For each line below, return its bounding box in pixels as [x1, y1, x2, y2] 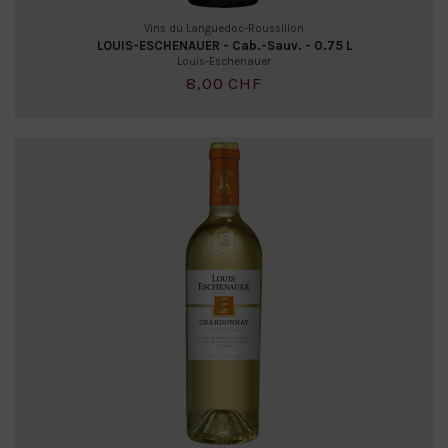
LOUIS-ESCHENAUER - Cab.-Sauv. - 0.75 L [96, 37, 352, 53]
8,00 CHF [185, 73, 263, 93]
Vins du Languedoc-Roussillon [144, 21, 304, 35]
